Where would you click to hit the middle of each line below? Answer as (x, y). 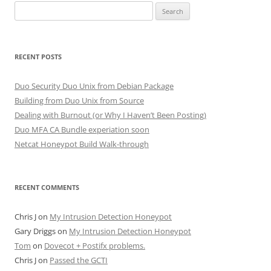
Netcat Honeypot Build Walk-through (82, 144)
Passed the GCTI (79, 260)
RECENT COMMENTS (47, 187)
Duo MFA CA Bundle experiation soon (82, 129)
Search (26, 8)
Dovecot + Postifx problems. (95, 246)
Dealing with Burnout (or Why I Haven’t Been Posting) (110, 115)
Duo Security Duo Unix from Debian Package (94, 86)
